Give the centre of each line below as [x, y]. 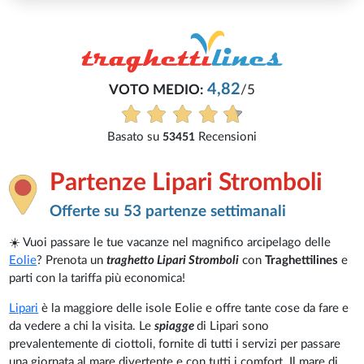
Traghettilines [303, 261]
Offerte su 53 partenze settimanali [168, 212]
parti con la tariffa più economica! [97, 279]
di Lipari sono [233, 327]
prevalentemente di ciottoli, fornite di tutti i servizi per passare [175, 344]
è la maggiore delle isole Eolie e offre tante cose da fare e [194, 309]
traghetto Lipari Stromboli [173, 261]
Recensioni [212, 137]
